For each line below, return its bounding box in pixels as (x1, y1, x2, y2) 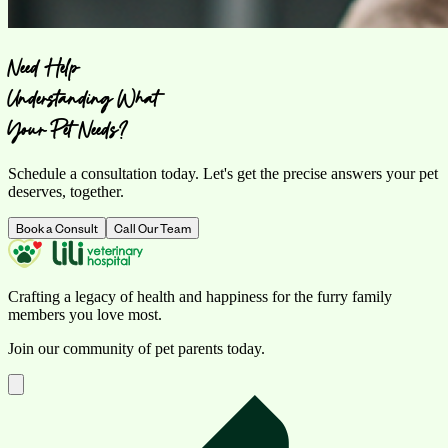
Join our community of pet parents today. (8, 340, 265, 358)
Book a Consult (16, 220, 98, 237)
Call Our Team (114, 220, 191, 237)
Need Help (8, 52, 79, 84)
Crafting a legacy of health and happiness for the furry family (8, 288, 392, 306)
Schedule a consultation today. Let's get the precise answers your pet (8, 165, 438, 183)
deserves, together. (8, 183, 124, 201)
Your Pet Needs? (8, 114, 128, 146)
